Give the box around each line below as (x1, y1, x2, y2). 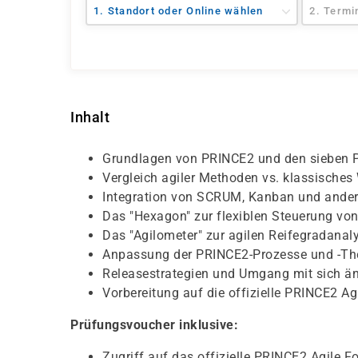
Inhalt (70, 109, 109, 125)
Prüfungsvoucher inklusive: (70, 317, 238, 332)
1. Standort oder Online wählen (93, 5, 264, 17)
